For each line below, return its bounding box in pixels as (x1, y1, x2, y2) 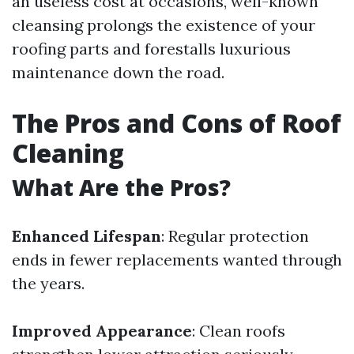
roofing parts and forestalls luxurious (12, 39, 291, 59)
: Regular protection (161, 226, 309, 247)
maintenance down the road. (12, 62, 224, 83)
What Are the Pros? (12, 172, 231, 203)
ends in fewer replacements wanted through (12, 250, 342, 270)
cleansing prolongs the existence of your (12, 15, 315, 36)
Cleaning (12, 136, 124, 171)
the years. (12, 273, 85, 294)
